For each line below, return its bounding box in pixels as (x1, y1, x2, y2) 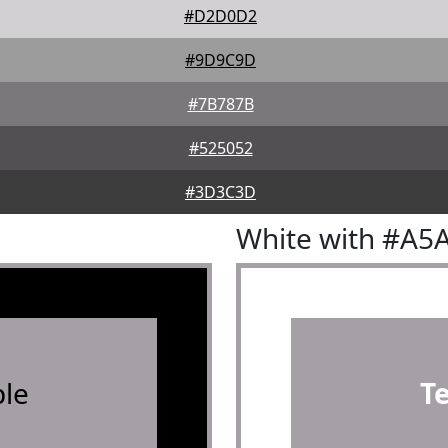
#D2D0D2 (184, 5, 257, 27)
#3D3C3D (185, 181, 256, 203)
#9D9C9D (185, 49, 256, 71)
